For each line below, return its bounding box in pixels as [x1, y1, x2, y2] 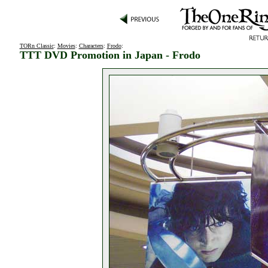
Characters [78, 42, 103, 49]
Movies [57, 42, 75, 49]
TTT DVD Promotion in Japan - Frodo [19, 49, 200, 61]
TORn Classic [19, 42, 54, 49]
